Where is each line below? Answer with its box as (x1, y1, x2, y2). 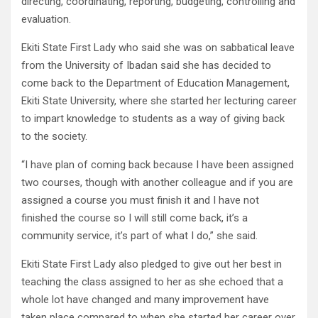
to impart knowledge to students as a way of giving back (21, 112, 285, 126)
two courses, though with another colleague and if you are (21, 176, 293, 190)
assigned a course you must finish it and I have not (21, 194, 259, 207)
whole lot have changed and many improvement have (21, 293, 269, 307)
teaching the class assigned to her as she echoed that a (21, 275, 283, 289)
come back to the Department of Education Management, (21, 77, 290, 90)
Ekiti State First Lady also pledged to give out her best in (21, 258, 282, 271)
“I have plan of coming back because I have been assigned (21, 158, 294, 172)
